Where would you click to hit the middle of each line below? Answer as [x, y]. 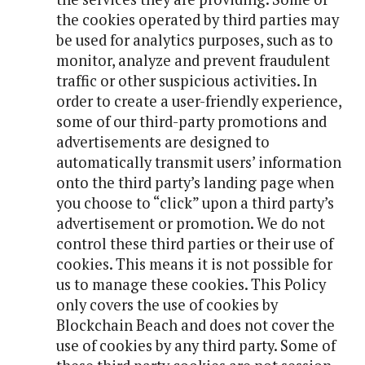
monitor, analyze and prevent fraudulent [193, 60]
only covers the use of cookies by [167, 305]
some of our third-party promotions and [191, 121]
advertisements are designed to [163, 142]
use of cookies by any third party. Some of [196, 345]
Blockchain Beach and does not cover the [195, 325]
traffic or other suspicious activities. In [186, 81]
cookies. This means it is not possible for [194, 264]
